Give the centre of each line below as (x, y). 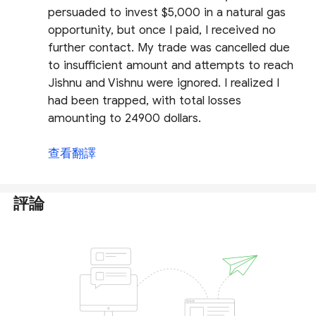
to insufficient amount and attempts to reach (171, 66)
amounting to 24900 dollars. (125, 119)
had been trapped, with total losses (145, 101)
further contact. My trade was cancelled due (169, 48)
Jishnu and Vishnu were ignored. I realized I (164, 83)
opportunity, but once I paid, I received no (162, 30)
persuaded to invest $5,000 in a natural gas (167, 13)
